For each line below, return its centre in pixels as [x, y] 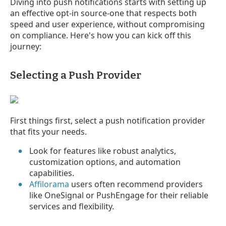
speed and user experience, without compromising [107, 24]
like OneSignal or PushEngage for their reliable [119, 195]
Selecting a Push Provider [76, 75]
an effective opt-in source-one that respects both [103, 13]
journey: [26, 46]
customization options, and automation [105, 162]
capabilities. [52, 173]
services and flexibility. [72, 206]
